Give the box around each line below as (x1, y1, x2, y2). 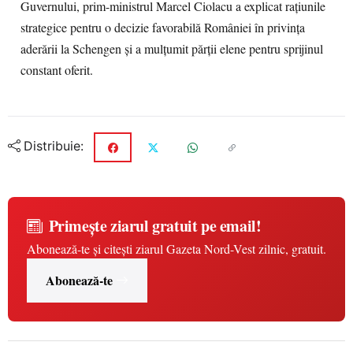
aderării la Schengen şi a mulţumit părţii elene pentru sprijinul (20, 40, 323, 58)
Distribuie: (24, 138, 84, 154)
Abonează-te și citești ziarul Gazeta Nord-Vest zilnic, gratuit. (27, 240, 326, 257)
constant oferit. (20, 61, 93, 79)
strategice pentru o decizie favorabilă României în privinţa (20, 19, 305, 36)
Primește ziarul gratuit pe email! (48, 214, 262, 237)
